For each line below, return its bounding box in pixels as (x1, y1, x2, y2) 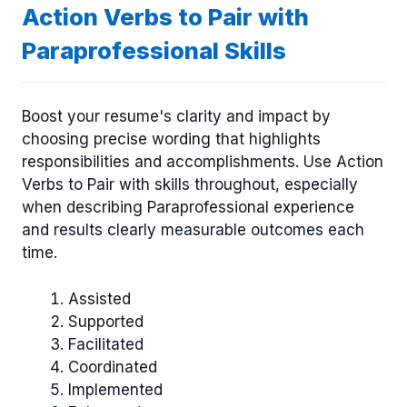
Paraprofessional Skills (22, 35, 286, 65)
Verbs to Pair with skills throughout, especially (22, 175, 358, 194)
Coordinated (68, 357, 157, 376)
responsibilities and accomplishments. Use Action (22, 153, 383, 172)
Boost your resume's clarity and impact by (22, 107, 331, 126)
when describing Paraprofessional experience (22, 198, 354, 217)
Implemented (68, 380, 163, 399)
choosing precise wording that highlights (22, 130, 321, 149)
